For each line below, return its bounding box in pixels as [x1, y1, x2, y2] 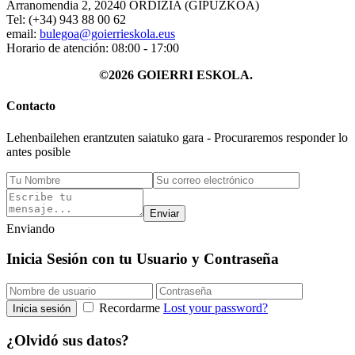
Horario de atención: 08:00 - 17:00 [6, 41, 179, 55]
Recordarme [96, 301, 163, 315]
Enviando [6, 221, 55, 235]
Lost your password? [163, 301, 268, 315]
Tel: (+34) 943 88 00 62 [6, 13, 126, 27]
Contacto [6, 99, 55, 113]
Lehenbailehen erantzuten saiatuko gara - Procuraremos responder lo [6, 130, 348, 144]
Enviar [150, 207, 179, 219]
